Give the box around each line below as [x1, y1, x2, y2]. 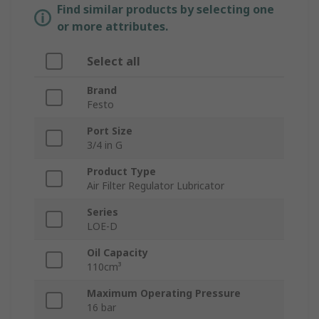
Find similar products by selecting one [57, 1, 274, 18]
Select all [87, 53, 140, 70]
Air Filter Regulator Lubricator [87, 179, 224, 193]
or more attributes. [57, 19, 168, 35]
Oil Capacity [87, 246, 148, 260]
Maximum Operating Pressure [87, 286, 241, 300]
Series [87, 205, 118, 219]
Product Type [87, 164, 156, 179]
